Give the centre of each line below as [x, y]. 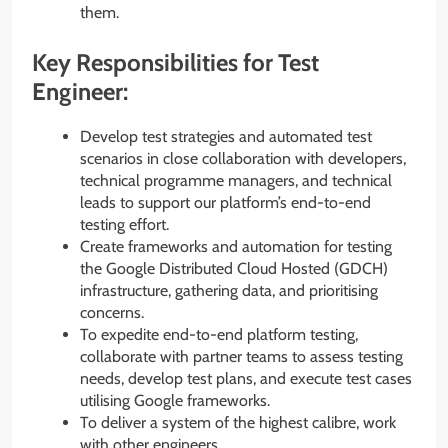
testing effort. [124, 224]
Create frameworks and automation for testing [236, 246]
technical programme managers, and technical [236, 180]
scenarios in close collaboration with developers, [243, 158]
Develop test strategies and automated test [226, 136]
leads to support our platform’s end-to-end [225, 202]
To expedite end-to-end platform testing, [219, 334]
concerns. [112, 312]
